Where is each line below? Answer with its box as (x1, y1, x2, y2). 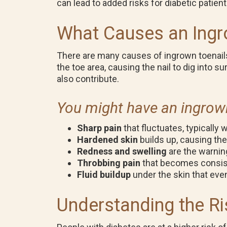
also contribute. (57, 73, 119, 84)
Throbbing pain (77, 158, 140, 168)
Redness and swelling (77, 146, 167, 157)
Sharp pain (77, 123, 122, 133)
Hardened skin (77, 134, 138, 145)
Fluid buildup (77, 169, 131, 180)
